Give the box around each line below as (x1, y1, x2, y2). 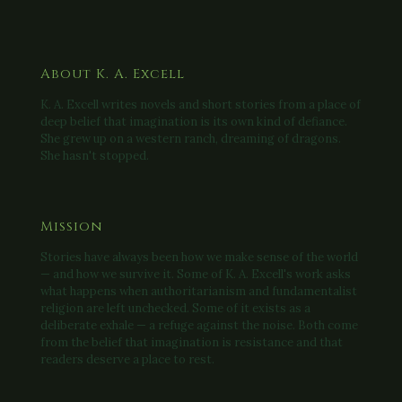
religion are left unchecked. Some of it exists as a (40, 301, 310, 316)
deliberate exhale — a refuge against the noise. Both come (40, 318, 358, 333)
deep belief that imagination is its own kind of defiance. (40, 114, 347, 129)
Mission (40, 217, 103, 236)
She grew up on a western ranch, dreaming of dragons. (40, 131, 341, 146)
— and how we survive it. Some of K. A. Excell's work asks (40, 267, 351, 282)
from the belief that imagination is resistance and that (40, 335, 343, 350)
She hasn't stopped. (40, 148, 149, 163)
